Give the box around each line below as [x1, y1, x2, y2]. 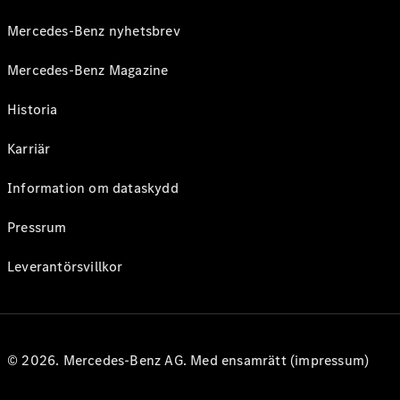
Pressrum [7, 218, 67, 237]
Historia [7, 100, 58, 119]
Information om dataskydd [7, 179, 179, 197]
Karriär [7, 139, 51, 158]
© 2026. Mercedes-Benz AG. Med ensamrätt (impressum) [7, 351, 370, 370]
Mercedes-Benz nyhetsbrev [7, 21, 180, 40]
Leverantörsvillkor [7, 257, 123, 276]
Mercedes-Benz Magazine [7, 61, 169, 79]
